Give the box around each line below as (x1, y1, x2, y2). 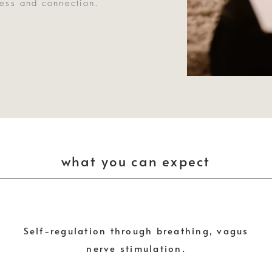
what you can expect (61, 152, 211, 170)
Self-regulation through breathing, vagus (23, 224, 249, 237)
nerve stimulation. (86, 242, 186, 254)
